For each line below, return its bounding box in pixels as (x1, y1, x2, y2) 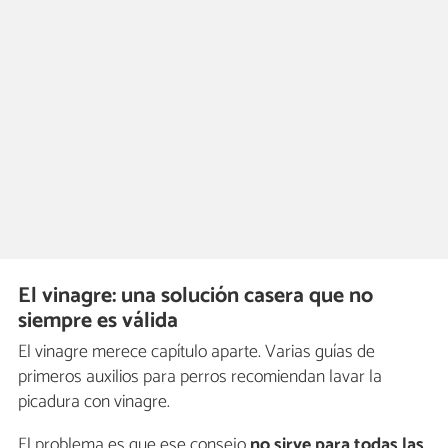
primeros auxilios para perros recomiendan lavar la (18, 361, 382, 392)
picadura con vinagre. (18, 386, 170, 417)
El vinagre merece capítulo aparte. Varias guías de (18, 336, 375, 367)
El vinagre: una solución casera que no (18, 278, 374, 315)
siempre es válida (18, 303, 179, 340)
